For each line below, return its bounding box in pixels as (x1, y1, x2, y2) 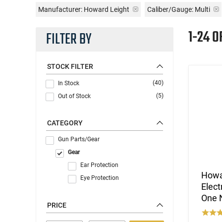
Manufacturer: (38, 5, 82, 13)
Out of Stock (58, 92, 91, 100)
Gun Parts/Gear (58, 135, 100, 143)
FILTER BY (46, 28, 92, 51)
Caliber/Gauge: (147, 5, 193, 13)
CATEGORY (47, 118, 83, 127)
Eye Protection (80, 174, 119, 181)
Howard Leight (82, 5, 131, 13)
